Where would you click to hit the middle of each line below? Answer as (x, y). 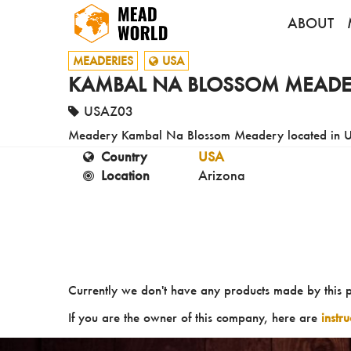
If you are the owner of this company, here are (195, 318)
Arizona (222, 175)
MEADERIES (103, 61)
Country (124, 157)
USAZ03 (108, 111)
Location (125, 175)
